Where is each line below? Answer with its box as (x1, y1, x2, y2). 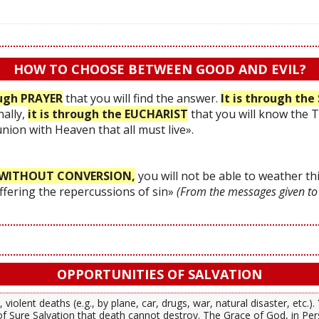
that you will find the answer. (63, 90, 221, 106)
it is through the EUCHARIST (28, 105, 188, 122)
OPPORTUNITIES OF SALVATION (57, 265, 262, 283)
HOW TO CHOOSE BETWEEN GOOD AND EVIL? (13, 60, 306, 78)
